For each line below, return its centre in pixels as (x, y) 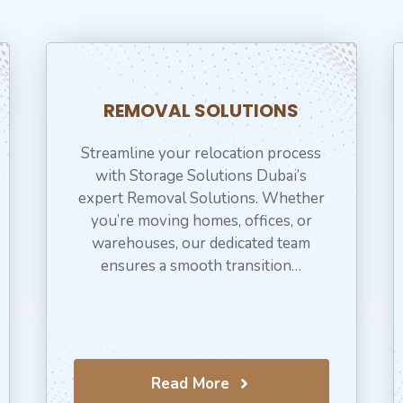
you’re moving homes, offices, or (201, 221)
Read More (190, 384)
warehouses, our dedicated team (201, 243)
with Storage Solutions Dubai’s (201, 176)
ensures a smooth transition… (201, 266)
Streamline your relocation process (201, 153)
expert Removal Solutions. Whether (201, 198)
